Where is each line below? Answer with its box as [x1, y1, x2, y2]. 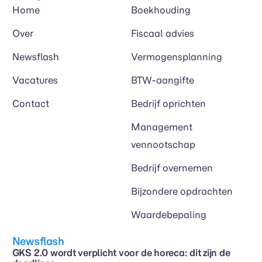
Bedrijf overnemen [131, 162, 213, 174]
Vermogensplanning [131, 51, 222, 63]
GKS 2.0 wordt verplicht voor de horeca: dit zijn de [12, 247, 230, 259]
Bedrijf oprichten [131, 98, 206, 110]
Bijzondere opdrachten [131, 185, 233, 198]
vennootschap [131, 139, 195, 151]
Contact [12, 98, 49, 110]
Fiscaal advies [131, 27, 194, 40]
